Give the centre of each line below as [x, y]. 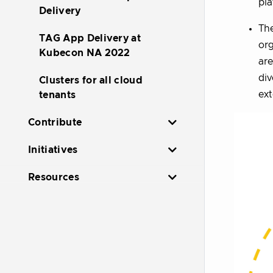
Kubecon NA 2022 [85, 53]
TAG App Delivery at [90, 38]
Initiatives [53, 150]
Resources [54, 177]
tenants [58, 95]
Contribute [55, 122]
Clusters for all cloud [91, 80]
